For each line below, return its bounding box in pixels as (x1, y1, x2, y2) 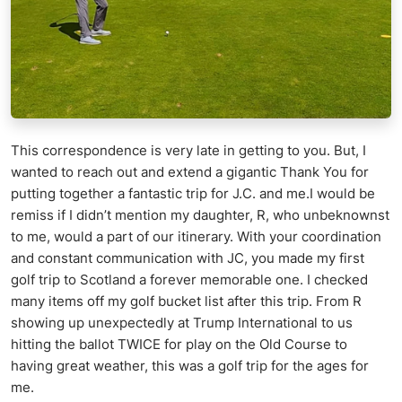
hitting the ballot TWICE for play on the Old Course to (11, 335, 347, 353)
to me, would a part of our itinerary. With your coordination (11, 227, 381, 245)
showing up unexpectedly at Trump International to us (11, 313, 353, 331)
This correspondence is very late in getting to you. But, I (11, 141, 366, 159)
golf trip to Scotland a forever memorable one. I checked (11, 270, 368, 288)
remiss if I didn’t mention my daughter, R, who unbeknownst (11, 205, 389, 223)
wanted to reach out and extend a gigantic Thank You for (11, 162, 369, 180)
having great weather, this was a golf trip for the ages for (11, 356, 369, 374)
